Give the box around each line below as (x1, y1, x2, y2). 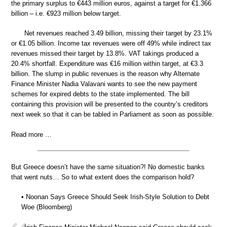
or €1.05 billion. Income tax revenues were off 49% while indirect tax (11, 40, 211, 48)
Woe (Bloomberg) (21, 203, 72, 211)
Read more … (11, 130, 52, 138)
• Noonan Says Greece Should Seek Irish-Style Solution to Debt (21, 193, 209, 201)
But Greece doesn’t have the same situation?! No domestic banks (11, 163, 205, 171)
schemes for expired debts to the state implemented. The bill (11, 90, 190, 98)
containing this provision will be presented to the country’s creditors (11, 100, 208, 108)
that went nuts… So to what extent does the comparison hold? (11, 173, 194, 181)
